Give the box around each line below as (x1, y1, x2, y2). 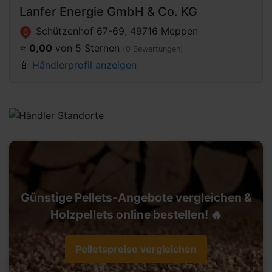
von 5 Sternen (52, 42, 123, 54)
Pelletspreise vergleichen (75, 242, 197, 255)
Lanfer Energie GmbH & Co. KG (19, 4, 197, 19)
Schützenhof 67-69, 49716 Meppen (33, 25, 198, 37)
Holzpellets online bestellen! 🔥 (50, 206, 222, 222)
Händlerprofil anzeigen (32, 59, 137, 71)
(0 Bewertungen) (123, 44, 183, 53)
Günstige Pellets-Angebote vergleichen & (20, 189, 252, 205)
